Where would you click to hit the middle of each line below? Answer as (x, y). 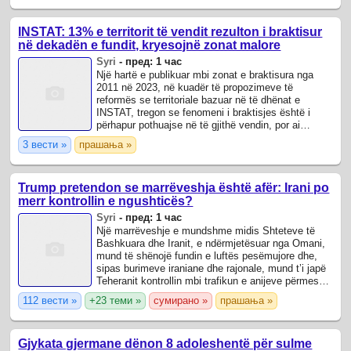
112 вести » (50, 301)
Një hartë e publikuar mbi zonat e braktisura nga (205, 74)
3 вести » (45, 144)
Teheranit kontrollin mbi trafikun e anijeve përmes (208, 281)
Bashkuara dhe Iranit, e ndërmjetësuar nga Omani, (211, 244)
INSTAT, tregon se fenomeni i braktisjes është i (204, 112)
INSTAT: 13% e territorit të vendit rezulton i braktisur (170, 31)
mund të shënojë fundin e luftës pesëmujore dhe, (207, 256)
